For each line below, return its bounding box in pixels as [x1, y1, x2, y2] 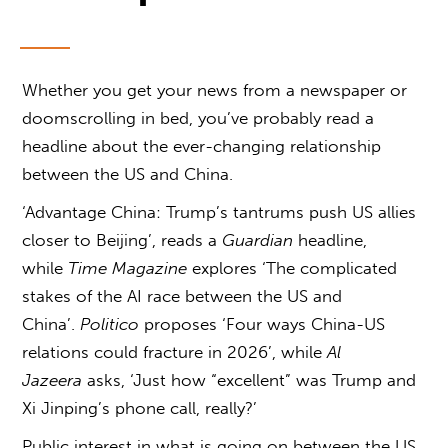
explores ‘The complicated [187, 258, 398, 279]
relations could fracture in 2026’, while [22, 342, 328, 363]
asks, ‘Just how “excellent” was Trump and [82, 370, 417, 391]
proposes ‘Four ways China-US [139, 314, 386, 335]
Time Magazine [68, 258, 188, 279]
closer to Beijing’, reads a [22, 230, 223, 251]
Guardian [222, 230, 299, 251]
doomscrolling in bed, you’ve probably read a [22, 108, 375, 129]
